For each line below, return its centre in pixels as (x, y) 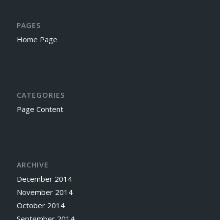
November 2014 (44, 192)
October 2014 (41, 206)
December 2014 (44, 179)
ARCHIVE (32, 165)
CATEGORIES (41, 95)
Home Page (37, 40)
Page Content (40, 109)
